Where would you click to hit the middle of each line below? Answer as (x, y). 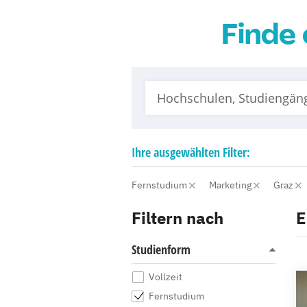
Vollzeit (165, 277)
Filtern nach (177, 218)
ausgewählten (187, 152)
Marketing (231, 185)
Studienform (161, 249)
